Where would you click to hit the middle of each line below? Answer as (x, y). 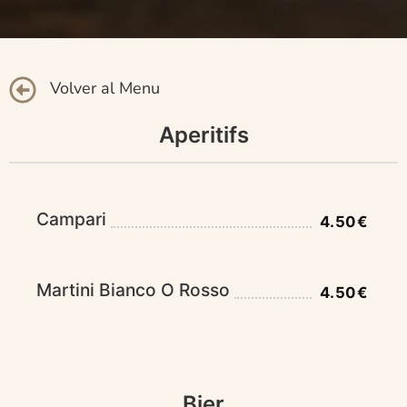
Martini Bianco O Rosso (133, 290)
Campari (71, 219)
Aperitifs (203, 135)
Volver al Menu (105, 89)
